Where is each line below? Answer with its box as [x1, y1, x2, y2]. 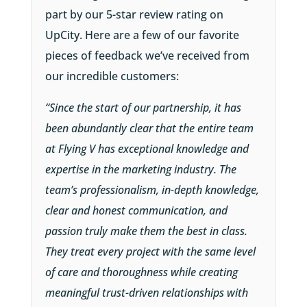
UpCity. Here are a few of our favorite [45, 27, 239, 43]
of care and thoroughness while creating [45, 265, 238, 280]
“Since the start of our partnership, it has [45, 100, 241, 116]
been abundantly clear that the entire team [45, 121, 254, 136]
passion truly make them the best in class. [45, 223, 247, 239]
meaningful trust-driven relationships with [45, 285, 248, 301]
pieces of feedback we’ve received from [45, 48, 249, 64]
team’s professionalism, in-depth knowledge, [45, 182, 259, 198]
